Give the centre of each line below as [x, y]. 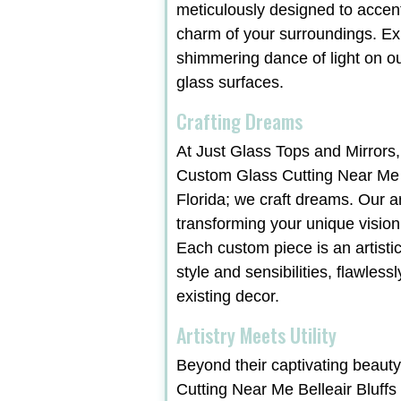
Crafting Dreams [240, 121]
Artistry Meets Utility [257, 335]
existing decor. [228, 297]
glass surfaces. [230, 83]
